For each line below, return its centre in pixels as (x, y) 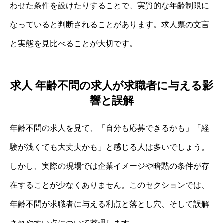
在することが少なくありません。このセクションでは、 (110, 185)
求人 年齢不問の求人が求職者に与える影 (111, 86)
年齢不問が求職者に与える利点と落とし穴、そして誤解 (110, 204)
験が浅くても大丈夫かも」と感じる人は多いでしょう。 (110, 147)
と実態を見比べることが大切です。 (74, 43)
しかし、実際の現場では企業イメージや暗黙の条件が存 (110, 166)
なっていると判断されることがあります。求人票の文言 (110, 24)
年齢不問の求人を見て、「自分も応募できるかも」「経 (110, 128)
